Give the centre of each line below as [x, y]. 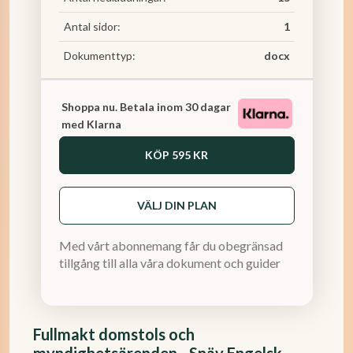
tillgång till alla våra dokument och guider [169, 263]
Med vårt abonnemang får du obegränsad [171, 245]
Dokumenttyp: [99, 56]
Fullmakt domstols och [114, 334]
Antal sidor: [92, 26]
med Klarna [91, 124]
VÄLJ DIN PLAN [176, 205]
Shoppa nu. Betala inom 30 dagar [146, 107]
